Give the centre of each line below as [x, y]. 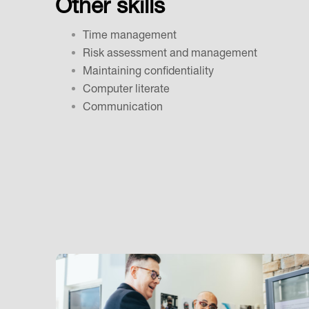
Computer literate [126, 91]
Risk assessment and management [170, 55]
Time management [130, 37]
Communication [123, 109]
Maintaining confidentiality [148, 73]
